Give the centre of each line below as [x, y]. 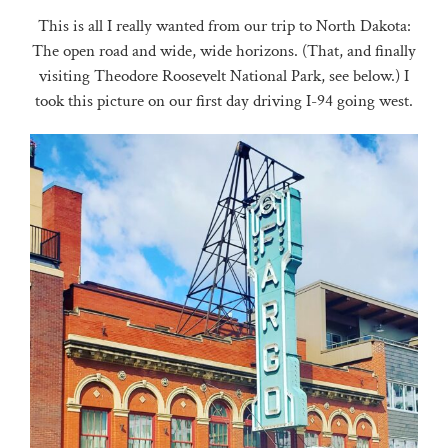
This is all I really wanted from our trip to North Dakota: [224, 26]
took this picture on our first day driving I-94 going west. [224, 101]
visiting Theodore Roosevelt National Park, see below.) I [224, 76]
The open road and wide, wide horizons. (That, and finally [224, 51]
